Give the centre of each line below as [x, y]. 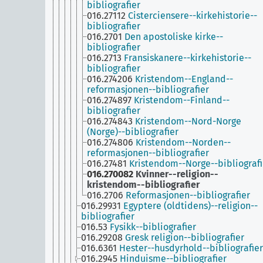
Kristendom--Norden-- [183, 142]
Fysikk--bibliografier [153, 227]
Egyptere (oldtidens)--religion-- [190, 206]
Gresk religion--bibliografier [185, 237]
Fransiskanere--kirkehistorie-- [188, 58]
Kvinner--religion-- [177, 174]
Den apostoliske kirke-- [174, 37]
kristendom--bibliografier [143, 185]
